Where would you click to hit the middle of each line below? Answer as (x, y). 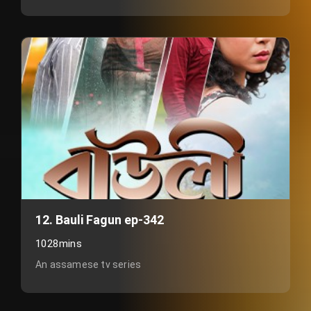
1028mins (59, 244)
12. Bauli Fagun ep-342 (100, 220)
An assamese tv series (89, 264)
